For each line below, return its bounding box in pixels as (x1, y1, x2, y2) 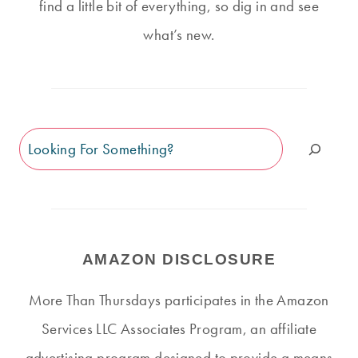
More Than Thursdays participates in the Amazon (29, 290, 329, 311)
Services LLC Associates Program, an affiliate (41, 319, 317, 340)
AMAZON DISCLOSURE (82, 251, 276, 268)
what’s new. (143, 25, 215, 46)
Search (18, 131, 62, 152)
